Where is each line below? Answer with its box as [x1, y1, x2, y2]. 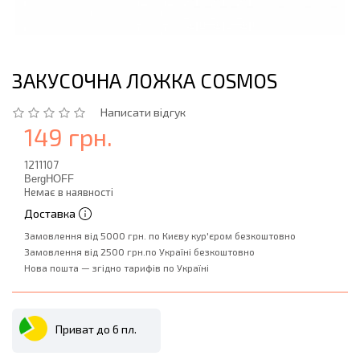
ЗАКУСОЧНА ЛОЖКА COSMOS [12, 68, 277, 92]
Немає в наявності [24, 186, 113, 198]
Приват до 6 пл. [55, 322, 137, 336]
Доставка [24, 207, 76, 220]
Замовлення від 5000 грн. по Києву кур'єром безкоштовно [24, 230, 296, 241]
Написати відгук [100, 105, 186, 119]
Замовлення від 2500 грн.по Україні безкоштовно [24, 246, 255, 257]
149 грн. [24, 122, 112, 151]
